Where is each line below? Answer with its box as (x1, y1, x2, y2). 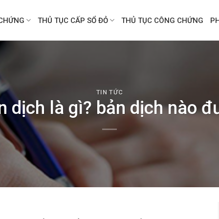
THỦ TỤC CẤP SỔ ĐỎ (38, 16, 109, 25)
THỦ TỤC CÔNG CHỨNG (121, 16, 204, 25)
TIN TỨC (96, 88, 123, 96)
